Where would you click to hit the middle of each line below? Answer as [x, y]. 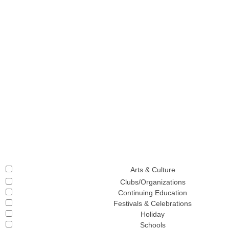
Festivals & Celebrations [153, 203]
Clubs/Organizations [153, 182]
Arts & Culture [153, 170]
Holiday [153, 214]
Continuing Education [153, 193]
